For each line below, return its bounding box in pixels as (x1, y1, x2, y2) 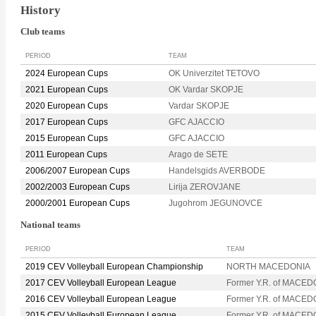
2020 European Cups (25, 101, 108, 111)
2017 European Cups (25, 117, 108, 128)
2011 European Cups (25, 150, 107, 160)
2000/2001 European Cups (25, 198, 130, 209)
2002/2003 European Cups (25, 182, 130, 193)
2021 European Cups (25, 85, 108, 95)
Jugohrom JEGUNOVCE (169, 198, 262, 209)
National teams (20, 220, 80, 231)
